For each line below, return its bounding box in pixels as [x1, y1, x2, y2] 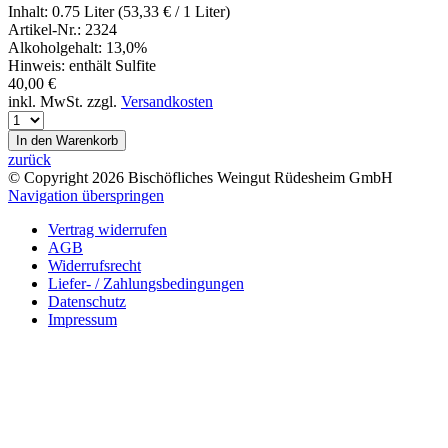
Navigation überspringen [8, 186, 164, 204]
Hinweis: [8, 56, 65, 74]
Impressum [48, 310, 117, 328]
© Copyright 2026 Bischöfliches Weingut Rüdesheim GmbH [8, 168, 393, 186]
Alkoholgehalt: [8, 38, 102, 56]
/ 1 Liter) [171, 2, 230, 20]
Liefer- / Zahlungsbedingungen [48, 274, 244, 292]
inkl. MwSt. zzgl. [8, 92, 121, 110]
